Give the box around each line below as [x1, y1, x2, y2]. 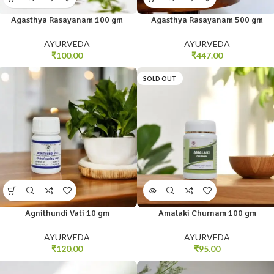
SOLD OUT [143, 75, 177, 83]
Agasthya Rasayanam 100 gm [11, 15, 123, 26]
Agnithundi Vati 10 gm [24, 208, 109, 219]
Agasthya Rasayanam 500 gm [151, 15, 263, 26]
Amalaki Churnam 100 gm [158, 208, 256, 219]
